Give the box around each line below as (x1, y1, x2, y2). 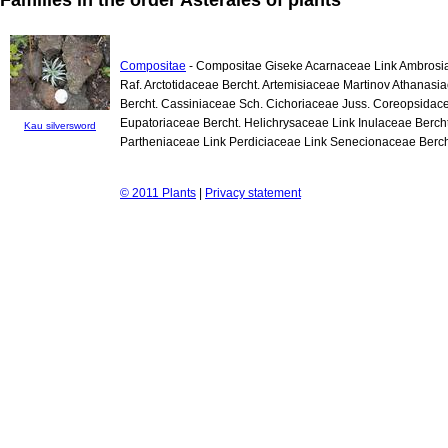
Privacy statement (205, 185, 301, 200)
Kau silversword (24, 119, 96, 131)
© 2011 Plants (120, 185, 196, 200)
